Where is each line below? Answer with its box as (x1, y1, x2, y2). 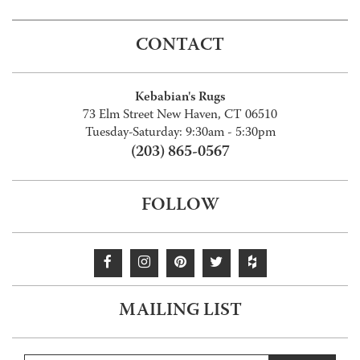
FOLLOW (141, 191, 219, 220)
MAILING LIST (118, 297, 242, 325)
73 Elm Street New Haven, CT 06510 (83, 105, 277, 125)
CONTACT (136, 31, 224, 60)
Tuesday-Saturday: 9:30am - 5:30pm (84, 123, 276, 143)
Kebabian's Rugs (135, 87, 225, 108)
